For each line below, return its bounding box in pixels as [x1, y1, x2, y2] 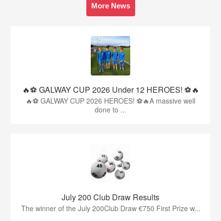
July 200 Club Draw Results [62, 191, 159, 203]
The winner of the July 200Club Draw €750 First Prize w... [21, 203, 200, 214]
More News [91, 1, 130, 10]
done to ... [95, 105, 126, 115]
